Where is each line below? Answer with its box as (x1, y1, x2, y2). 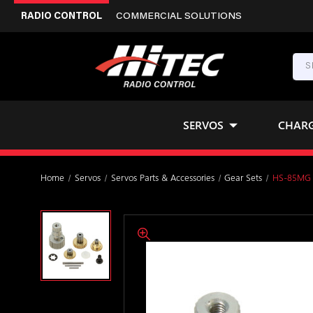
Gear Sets (224, 171, 263, 183)
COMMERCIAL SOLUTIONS (116, 12, 242, 22)
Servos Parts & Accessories (110, 171, 214, 183)
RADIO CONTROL (21, 12, 102, 22)
